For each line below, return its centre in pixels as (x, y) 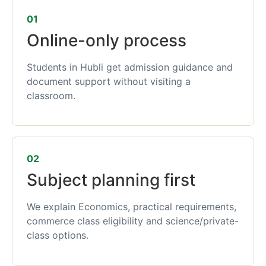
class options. (58, 235)
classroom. (51, 96)
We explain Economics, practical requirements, (132, 207)
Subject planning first (111, 180)
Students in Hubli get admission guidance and (130, 67)
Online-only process (107, 40)
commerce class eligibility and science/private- (133, 221)
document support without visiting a (109, 81)
